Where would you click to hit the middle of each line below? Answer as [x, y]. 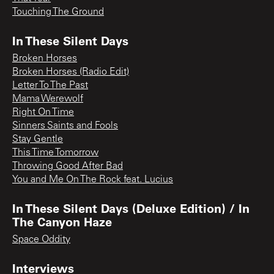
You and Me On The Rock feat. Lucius [93, 180]
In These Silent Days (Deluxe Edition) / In [131, 208]
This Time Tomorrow [55, 153]
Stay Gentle [38, 139]
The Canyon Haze [62, 221]
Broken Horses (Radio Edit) [71, 72]
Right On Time [43, 112]
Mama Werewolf [48, 99]
